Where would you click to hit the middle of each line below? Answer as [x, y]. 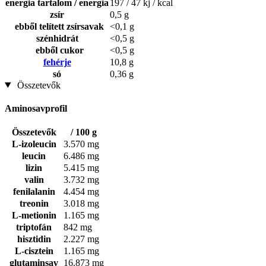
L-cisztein [34, 251]
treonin [34, 204]
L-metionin [34, 216]
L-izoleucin [34, 144]
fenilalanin [34, 192]
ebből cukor [57, 50]
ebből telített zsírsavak [57, 26]
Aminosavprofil [36, 108]
